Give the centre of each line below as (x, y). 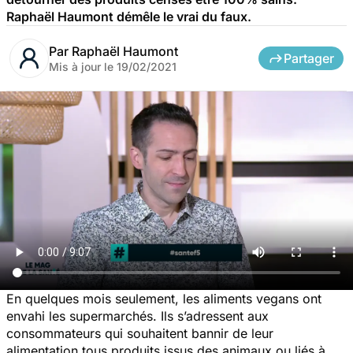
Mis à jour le (83, 66)
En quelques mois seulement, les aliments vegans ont (164, 298)
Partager (309, 58)
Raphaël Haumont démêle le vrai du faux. (129, 16)
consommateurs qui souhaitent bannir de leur (140, 333)
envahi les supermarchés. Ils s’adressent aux (137, 316)
